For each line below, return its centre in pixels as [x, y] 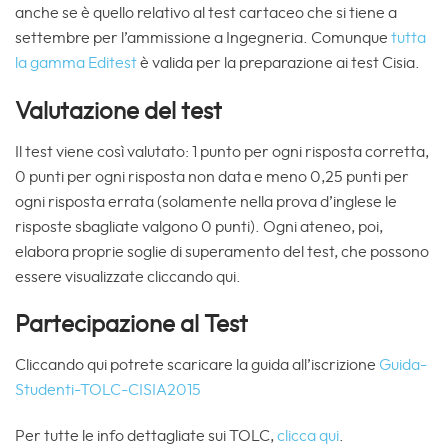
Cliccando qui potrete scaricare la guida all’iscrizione [197, 365]
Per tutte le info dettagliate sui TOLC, [146, 436]
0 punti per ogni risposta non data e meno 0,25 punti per [212, 176]
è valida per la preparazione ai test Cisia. [278, 62]
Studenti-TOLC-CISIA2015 [108, 390]
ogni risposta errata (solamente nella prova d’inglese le [206, 201]
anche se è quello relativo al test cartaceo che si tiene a [206, 12]
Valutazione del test [118, 111]
